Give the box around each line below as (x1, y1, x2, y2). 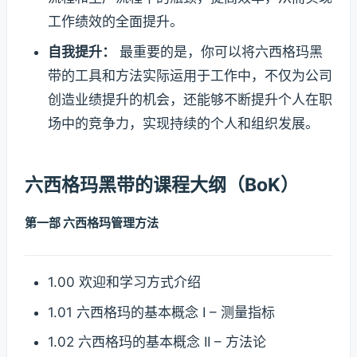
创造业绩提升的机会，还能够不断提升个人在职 (47, 91, 332, 108)
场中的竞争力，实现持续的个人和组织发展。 (47, 115, 319, 131)
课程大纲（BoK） (153, 173, 299, 196)
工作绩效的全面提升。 (47, 13, 183, 29)
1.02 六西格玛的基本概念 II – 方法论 (47, 334, 266, 351)
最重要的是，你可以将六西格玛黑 (115, 43, 323, 60)
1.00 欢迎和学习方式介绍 (47, 273, 201, 290)
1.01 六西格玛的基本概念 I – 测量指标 (47, 304, 275, 320)
